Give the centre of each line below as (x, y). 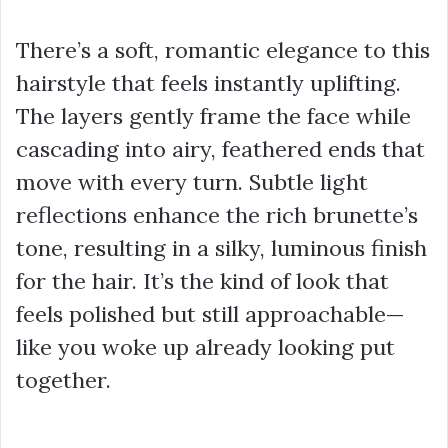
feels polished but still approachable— (210, 314)
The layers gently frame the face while (213, 116)
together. (63, 380)
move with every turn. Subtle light (192, 182)
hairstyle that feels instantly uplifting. (208, 83)
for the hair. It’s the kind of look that (202, 281)
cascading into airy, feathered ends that (220, 149)
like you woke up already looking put (205, 347)
